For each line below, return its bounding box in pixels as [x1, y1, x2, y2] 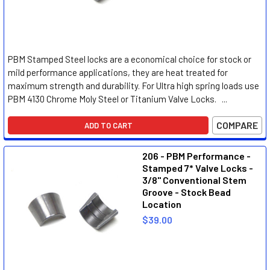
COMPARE [216, 119, 258, 131]
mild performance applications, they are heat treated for [8, 67, 228, 78]
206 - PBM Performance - [142, 150, 251, 162]
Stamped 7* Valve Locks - [142, 162, 253, 174]
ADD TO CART [84, 121, 133, 130]
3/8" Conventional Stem [142, 174, 246, 186]
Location [142, 198, 181, 210]
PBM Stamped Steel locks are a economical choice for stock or [8, 54, 251, 64]
